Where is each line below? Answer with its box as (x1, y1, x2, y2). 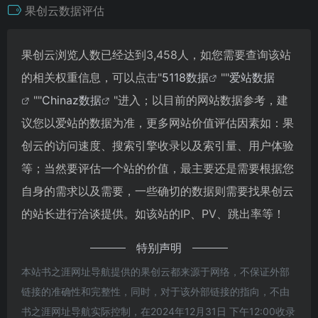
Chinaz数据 (42, 92, 102, 107)
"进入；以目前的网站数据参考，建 (114, 92, 288, 107)
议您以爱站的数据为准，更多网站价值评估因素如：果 (21, 115, 294, 130)
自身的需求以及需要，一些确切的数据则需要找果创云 (21, 183, 294, 198)
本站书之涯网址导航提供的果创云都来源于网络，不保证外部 (21, 265, 290, 278)
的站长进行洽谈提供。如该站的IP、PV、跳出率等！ (21, 206, 285, 221)
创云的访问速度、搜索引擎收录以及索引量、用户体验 (21, 138, 294, 153)
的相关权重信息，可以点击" (21, 70, 162, 84)
